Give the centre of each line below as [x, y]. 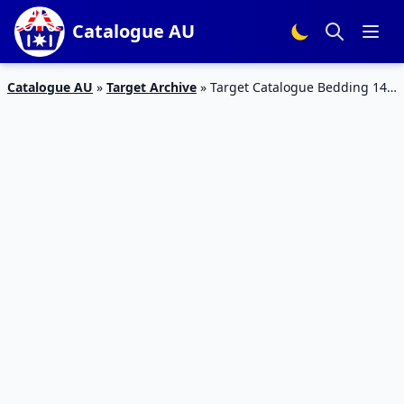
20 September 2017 [66, 106]
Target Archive [151, 87]
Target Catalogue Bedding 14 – [303, 87]
